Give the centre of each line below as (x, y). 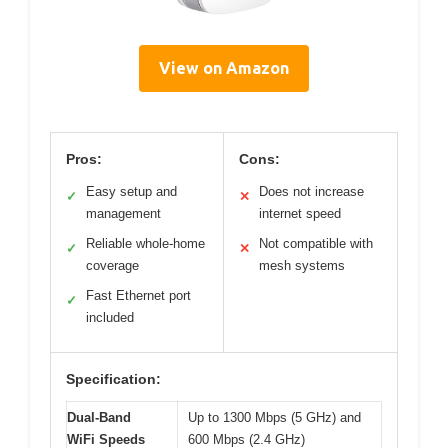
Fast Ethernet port (138, 295)
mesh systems (302, 265)
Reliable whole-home (145, 243)
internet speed (300, 213)
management (123, 213)
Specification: (113, 378)
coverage (112, 265)
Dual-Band (99, 417)
